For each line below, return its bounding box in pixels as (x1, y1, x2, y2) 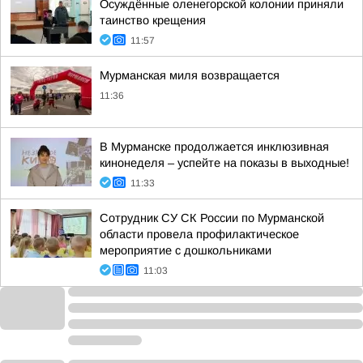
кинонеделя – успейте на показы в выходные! (100, 156, 349, 169)
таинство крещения (100, 14, 206, 27)
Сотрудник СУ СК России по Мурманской (100, 211, 324, 224)
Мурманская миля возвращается (100, 69, 280, 82)
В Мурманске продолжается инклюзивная (100, 140, 329, 153)
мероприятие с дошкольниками (100, 244, 271, 257)
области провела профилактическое (100, 228, 299, 241)
